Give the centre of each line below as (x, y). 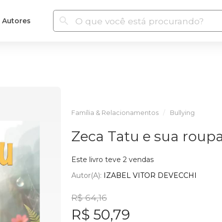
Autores (16, 21)
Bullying (182, 113)
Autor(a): (87, 175)
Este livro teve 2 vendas (112, 160)
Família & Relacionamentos (115, 113)
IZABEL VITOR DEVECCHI (150, 175)
